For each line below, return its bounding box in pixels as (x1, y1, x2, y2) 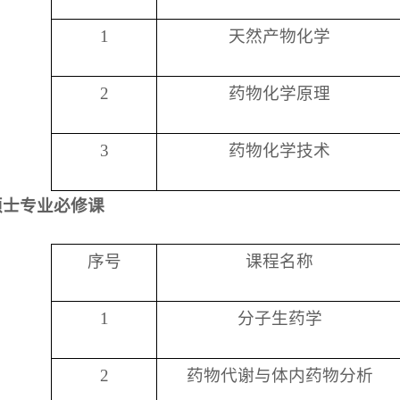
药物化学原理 (229, 84, 330, 103)
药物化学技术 (229, 141, 330, 160)
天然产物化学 (229, 27, 330, 46)
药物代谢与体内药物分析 (186, 366, 373, 385)
